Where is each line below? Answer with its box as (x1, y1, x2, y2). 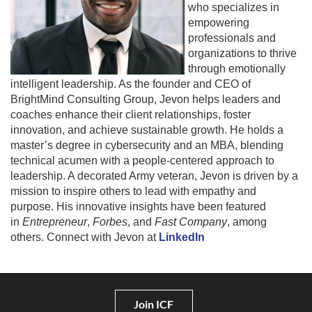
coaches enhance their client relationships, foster (10, 109, 251, 121)
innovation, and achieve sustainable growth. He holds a (10, 124, 283, 136)
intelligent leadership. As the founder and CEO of (10, 78, 251, 91)
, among (227, 216, 267, 228)
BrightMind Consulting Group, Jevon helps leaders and (10, 93, 281, 106)
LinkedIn (159, 231, 205, 244)
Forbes (90, 216, 127, 228)
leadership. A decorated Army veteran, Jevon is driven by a (10, 170, 298, 182)
